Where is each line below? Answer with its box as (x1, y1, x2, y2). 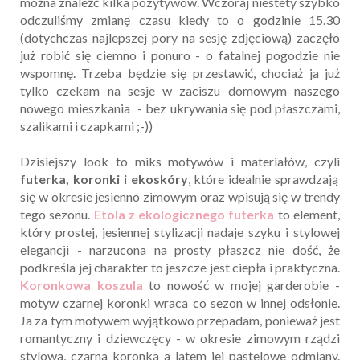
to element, (274, 207, 341, 223)
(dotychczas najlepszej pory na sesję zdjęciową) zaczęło (20, 30, 340, 46)
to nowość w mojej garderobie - (142, 277, 341, 293)
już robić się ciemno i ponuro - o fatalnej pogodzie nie (20, 47, 340, 63)
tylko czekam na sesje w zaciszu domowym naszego (20, 83, 340, 99)
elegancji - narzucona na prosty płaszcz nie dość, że (20, 242, 340, 258)
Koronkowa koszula (20, 277, 143, 293)
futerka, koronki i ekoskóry (20, 171, 188, 187)
